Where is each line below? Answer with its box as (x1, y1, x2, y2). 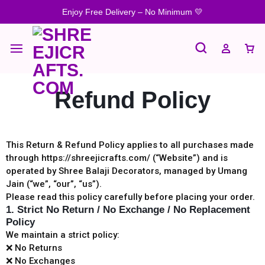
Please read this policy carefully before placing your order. (6, 192, 255, 202)
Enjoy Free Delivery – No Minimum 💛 (62, 7, 203, 17)
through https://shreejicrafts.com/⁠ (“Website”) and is (6, 153, 228, 163)
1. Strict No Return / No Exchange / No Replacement (6, 204, 250, 215)
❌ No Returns (6, 243, 62, 253)
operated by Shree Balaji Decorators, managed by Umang (6, 166, 247, 176)
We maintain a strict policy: (6, 230, 119, 240)
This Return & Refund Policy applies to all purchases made (6, 140, 254, 150)
